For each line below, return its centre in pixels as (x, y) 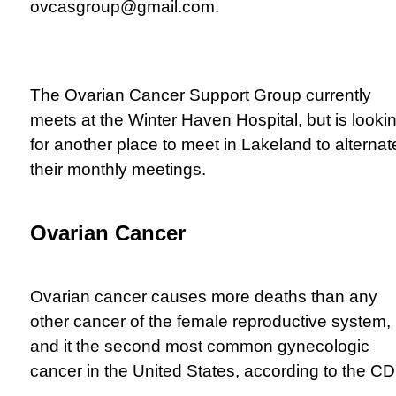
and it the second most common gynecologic (200, 346)
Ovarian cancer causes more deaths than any (204, 296)
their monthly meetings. (118, 169)
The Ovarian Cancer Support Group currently (201, 95)
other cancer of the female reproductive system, (210, 321)
